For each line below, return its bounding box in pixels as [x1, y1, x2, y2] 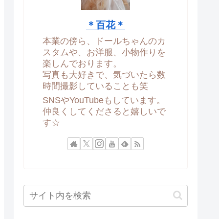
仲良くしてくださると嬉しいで [43, 106, 166, 116]
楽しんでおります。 [43, 59, 122, 69]
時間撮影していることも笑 [43, 81, 148, 91]
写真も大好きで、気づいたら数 [43, 70, 166, 80]
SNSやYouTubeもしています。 [43, 95, 165, 105]
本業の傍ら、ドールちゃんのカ [43, 36, 166, 46]
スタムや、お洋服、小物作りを [43, 47, 166, 58]
